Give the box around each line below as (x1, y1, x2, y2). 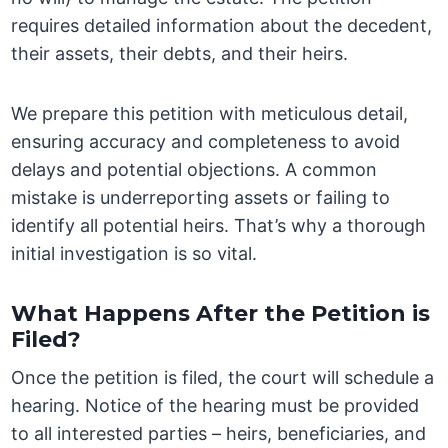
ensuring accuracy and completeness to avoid (11, 131, 401, 153)
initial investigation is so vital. (11, 243, 258, 265)
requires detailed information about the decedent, (11, 15, 433, 37)
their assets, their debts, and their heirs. (11, 43, 349, 65)
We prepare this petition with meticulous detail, (11, 103, 409, 125)
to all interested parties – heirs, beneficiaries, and (11, 423, 427, 445)
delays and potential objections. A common (11, 159, 378, 181)
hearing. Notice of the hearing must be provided (11, 395, 420, 417)
